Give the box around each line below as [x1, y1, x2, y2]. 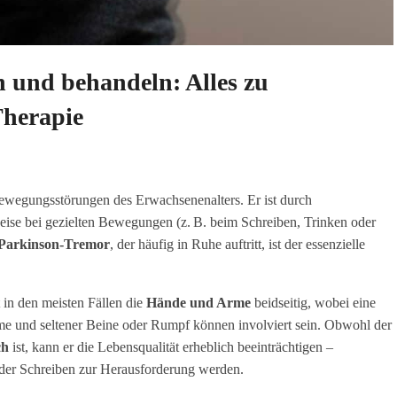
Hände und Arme [146, 294, 251, 310]
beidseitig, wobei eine [251, 294, 376, 310]
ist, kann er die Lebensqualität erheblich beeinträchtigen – [9, 339, 333, 354]
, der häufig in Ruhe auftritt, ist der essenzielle [110, 236, 365, 252]
